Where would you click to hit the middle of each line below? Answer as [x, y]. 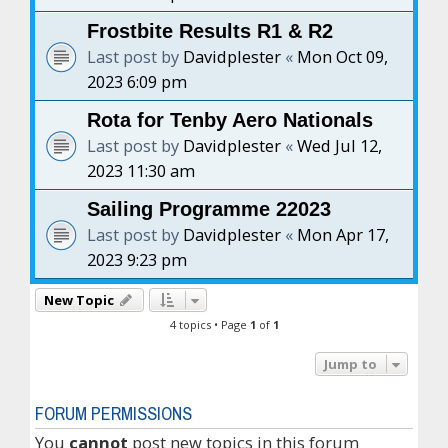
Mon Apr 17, [343, 234]
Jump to [350, 364]
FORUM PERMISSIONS [113, 413]
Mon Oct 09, [342, 56]
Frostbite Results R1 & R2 [210, 31]
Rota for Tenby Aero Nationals [230, 120]
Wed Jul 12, [339, 145]
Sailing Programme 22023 [209, 209]
